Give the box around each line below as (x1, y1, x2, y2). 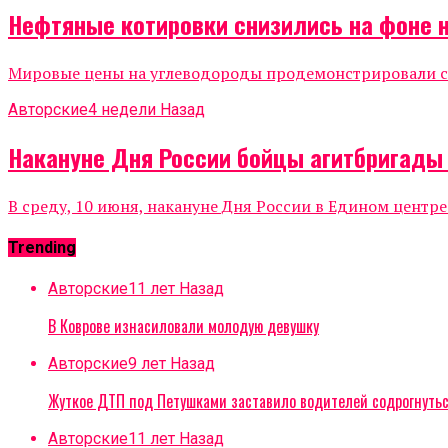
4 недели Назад (88, 100, 205, 120)
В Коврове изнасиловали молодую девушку (48, 313, 319, 338)
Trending (8, 238, 76, 258)
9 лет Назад (128, 353, 215, 373)
